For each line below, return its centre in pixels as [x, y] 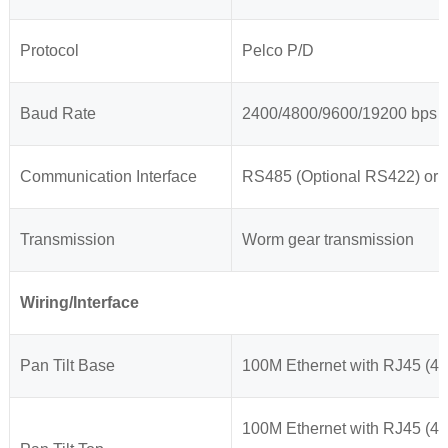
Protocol [49, 51]
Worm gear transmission [327, 240]
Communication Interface [108, 177]
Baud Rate [57, 114]
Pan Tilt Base [67, 366]
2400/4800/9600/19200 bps [339, 114]
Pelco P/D [277, 51]
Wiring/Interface [79, 303]
